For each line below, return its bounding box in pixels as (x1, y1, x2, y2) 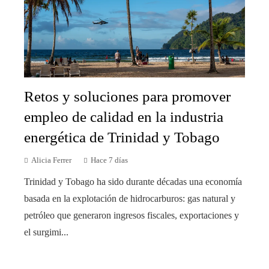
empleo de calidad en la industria (24, 109, 223, 125)
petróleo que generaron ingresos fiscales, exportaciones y (24, 210, 239, 221)
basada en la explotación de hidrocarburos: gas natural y (24, 193, 235, 204)
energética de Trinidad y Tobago (24, 129, 220, 146)
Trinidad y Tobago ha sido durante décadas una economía (24, 177, 242, 187)
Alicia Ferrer (31, 156, 71, 165)
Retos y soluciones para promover (24, 88, 231, 105)
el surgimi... (24, 227, 68, 238)
